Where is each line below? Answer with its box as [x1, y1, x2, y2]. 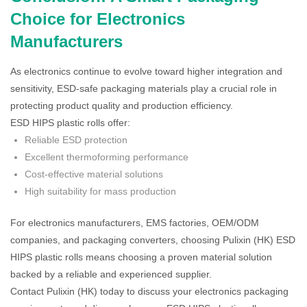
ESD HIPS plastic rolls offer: [10, 117, 130, 129]
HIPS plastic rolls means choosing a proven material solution [10, 251, 272, 263]
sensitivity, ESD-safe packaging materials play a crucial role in [10, 83, 277, 95]
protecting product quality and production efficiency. [10, 100, 233, 112]
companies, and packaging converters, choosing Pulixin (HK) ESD [10, 234, 295, 246]
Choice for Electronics [10, 10, 185, 29]
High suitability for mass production [25, 186, 176, 197]
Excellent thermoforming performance [25, 151, 188, 163]
